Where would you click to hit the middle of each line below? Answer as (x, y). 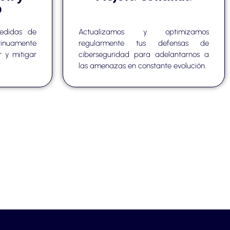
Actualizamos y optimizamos (144, 32)
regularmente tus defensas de (144, 43)
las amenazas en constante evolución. (142, 66)
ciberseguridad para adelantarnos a (144, 55)
